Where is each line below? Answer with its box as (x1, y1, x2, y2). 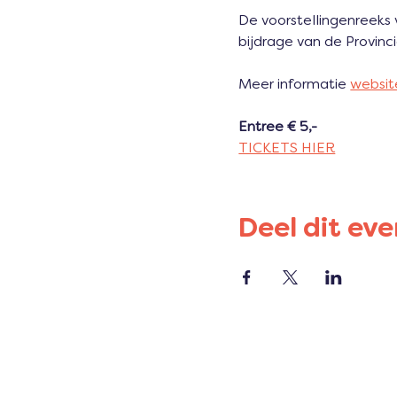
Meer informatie (238, 77, 351, 92)
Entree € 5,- (238, 120, 318, 135)
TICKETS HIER (238, 141, 336, 156)
